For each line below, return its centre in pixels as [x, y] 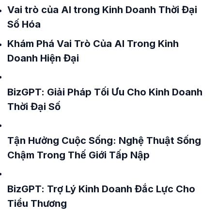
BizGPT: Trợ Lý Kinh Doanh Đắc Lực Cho [101, 189]
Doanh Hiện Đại [43, 58]
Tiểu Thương [37, 204]
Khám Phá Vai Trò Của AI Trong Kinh [93, 44]
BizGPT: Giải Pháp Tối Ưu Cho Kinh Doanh [105, 92]
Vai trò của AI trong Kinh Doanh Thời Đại [102, 10]
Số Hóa [24, 24]
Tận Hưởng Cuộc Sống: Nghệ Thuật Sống [104, 141]
